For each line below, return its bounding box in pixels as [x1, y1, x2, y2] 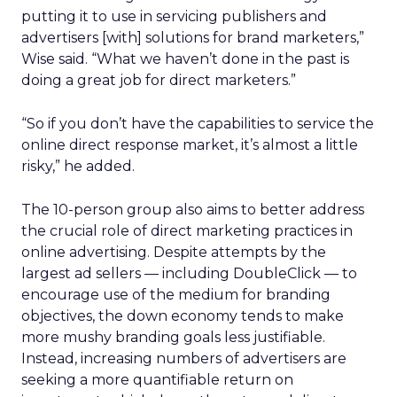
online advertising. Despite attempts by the [21, 244, 326, 261]
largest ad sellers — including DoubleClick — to [21, 265, 357, 282]
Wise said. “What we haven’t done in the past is [21, 51, 349, 67]
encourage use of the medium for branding [21, 286, 331, 303]
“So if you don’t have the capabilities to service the [21, 115, 374, 132]
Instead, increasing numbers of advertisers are [21, 350, 346, 367]
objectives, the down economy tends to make [21, 307, 344, 324]
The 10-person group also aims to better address [21, 201, 364, 218]
